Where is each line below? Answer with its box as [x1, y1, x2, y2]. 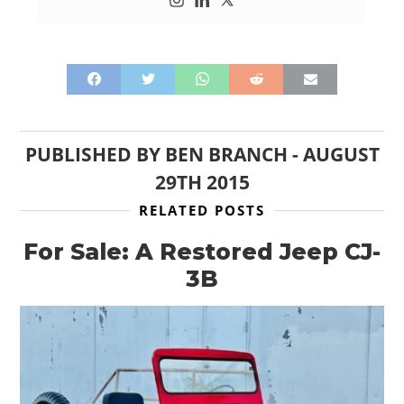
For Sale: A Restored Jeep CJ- [23, 237, 381, 265]
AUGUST [302, 141, 380, 167]
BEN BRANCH [164, 141, 288, 167]
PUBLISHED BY [24, 141, 165, 167]
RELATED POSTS [139, 200, 265, 219]
